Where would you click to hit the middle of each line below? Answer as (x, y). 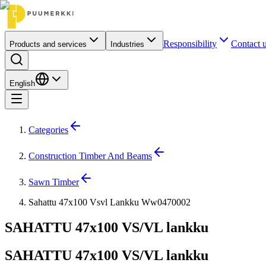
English (22, 83)
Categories (48, 130)
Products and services (48, 44)
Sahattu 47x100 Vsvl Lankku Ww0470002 (110, 202)
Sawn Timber (54, 182)
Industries (127, 44)
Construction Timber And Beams (90, 156)
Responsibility (190, 44)
